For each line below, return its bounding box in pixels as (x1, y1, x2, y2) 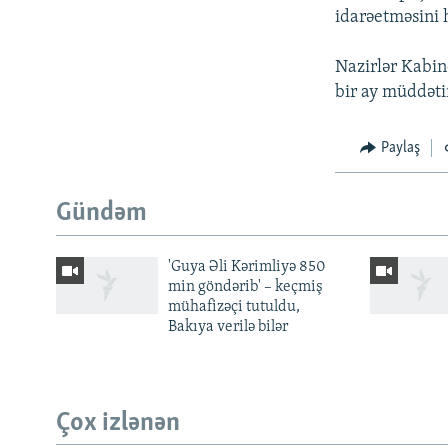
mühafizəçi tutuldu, (167, 298, 300, 315)
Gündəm (56, 200, 147, 228)
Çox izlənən (56, 409, 180, 437)
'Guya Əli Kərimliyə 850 (167, 258, 326, 275)
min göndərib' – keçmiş (167, 278, 323, 295)
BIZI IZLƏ (18, 350, 69, 366)
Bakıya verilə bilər (167, 318, 288, 335)
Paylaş (380, 139, 420, 156)
